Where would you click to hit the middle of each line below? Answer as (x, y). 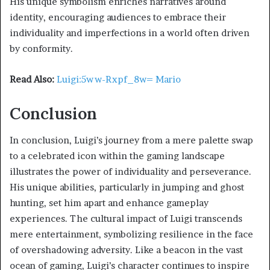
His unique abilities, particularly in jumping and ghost (127, 187)
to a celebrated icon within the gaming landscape (117, 156)
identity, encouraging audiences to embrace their (118, 17)
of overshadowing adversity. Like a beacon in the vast (126, 250)
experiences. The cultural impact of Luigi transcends (126, 219)
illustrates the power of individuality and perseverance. (130, 172)
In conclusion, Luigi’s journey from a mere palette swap (131, 140)
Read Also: (32, 79)
